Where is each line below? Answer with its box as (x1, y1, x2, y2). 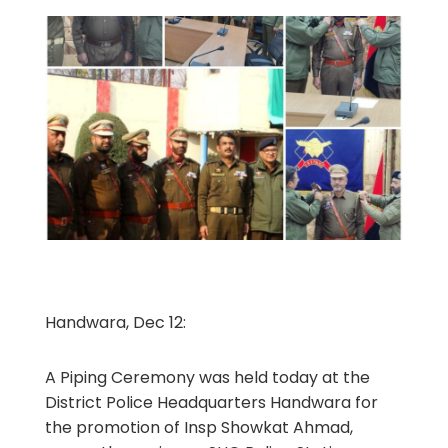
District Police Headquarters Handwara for (44, 390, 378, 414)
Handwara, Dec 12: (44, 310, 186, 334)
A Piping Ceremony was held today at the (44, 365, 370, 389)
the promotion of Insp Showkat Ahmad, (44, 415, 353, 439)
